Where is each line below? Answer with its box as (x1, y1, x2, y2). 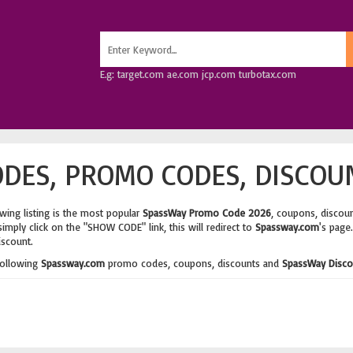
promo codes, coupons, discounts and (104, 257, 282, 269)
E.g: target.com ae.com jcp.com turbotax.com (99, 68, 296, 80)
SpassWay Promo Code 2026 (142, 206, 271, 219)
